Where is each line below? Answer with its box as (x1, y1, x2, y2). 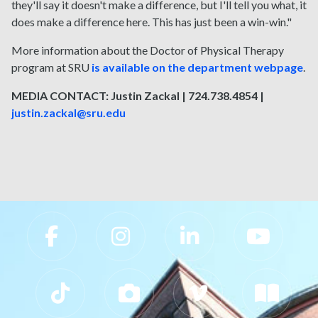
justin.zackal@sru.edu (11, 106, 126, 120)
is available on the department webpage (92, 60, 303, 75)
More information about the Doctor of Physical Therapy (11, 43, 284, 57)
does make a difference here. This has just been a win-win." (11, 15, 292, 29)
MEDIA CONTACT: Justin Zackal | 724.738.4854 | (11, 89, 268, 103)
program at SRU (11, 60, 92, 75)
